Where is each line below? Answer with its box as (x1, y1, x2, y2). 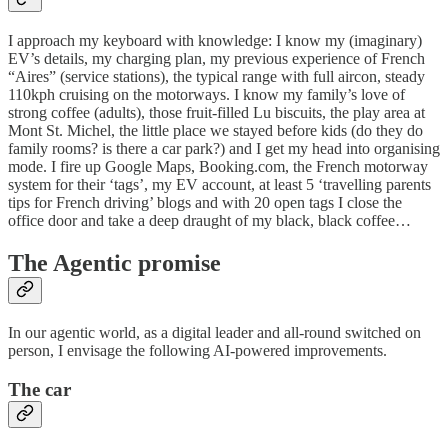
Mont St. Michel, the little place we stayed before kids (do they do (8, 122, 423, 140)
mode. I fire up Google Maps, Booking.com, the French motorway (8, 158, 428, 176)
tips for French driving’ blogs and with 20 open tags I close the (8, 194, 402, 212)
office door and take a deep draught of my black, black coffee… (8, 212, 411, 230)
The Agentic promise (8, 250, 221, 277)
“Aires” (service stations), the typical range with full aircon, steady (8, 68, 425, 86)
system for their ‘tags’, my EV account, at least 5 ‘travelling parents (8, 176, 431, 194)
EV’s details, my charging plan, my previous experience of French (8, 50, 425, 68)
